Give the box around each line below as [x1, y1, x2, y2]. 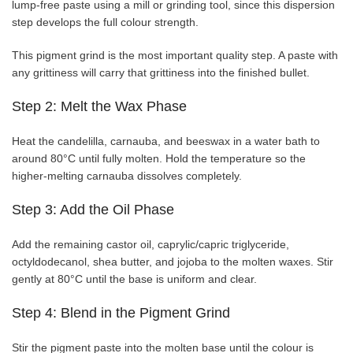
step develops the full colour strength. [12, 15, 199, 28]
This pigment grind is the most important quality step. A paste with [12, 48, 338, 61]
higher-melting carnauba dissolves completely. [12, 169, 242, 182]
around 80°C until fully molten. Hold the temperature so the [12, 151, 306, 165]
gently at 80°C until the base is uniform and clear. [12, 272, 257, 285]
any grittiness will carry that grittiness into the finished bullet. [12, 65, 310, 79]
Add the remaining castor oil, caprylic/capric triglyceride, [12, 237, 289, 251]
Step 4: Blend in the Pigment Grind [12, 304, 230, 321]
